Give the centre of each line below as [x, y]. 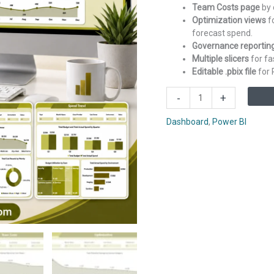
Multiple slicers [220, 59]
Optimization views [229, 20]
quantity [182, 170]
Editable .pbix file [224, 72]
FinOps [179, 93]
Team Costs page [226, 8]
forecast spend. [222, 33]
